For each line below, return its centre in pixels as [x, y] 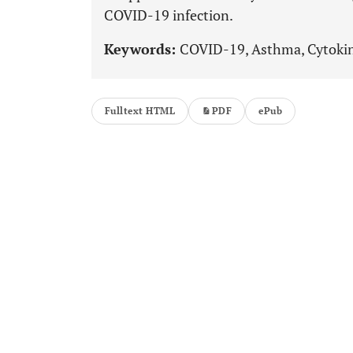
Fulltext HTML [140, 111]
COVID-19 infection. [169, 15]
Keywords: [142, 49]
